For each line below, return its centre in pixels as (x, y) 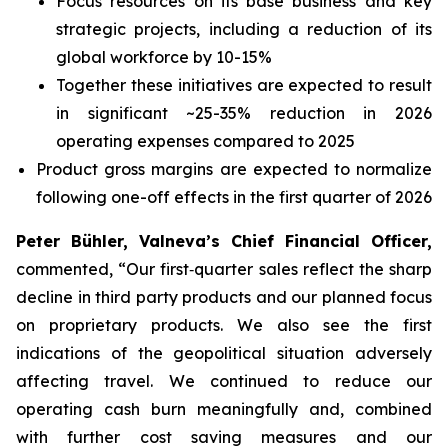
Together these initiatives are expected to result (244, 85)
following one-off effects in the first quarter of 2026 (234, 197)
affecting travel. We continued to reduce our (224, 381)
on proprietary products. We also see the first (224, 325)
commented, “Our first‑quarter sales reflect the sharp (224, 269)
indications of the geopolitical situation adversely (224, 353)
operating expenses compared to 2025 (205, 141)
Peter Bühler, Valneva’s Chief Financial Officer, (224, 241)
